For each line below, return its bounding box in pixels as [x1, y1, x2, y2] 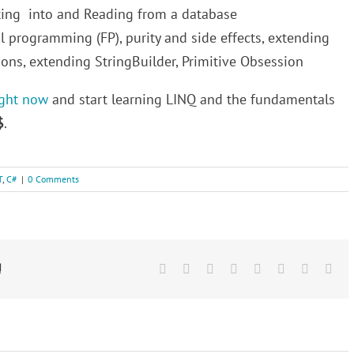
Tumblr [261, 261, 297, 275]
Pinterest [284, 261, 327, 275]
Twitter [190, 261, 225, 275]
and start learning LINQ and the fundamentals [48, 90, 335, 109]
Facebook [166, 261, 215, 275]
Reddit [213, 261, 247, 275]
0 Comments [28, 173, 79, 186]
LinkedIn [237, 261, 283, 275]
